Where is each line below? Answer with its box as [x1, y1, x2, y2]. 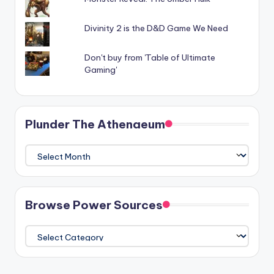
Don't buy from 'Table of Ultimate [84, 51, 216, 63]
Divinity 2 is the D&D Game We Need [84, 22, 229, 34]
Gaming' [84, 64, 117, 75]
